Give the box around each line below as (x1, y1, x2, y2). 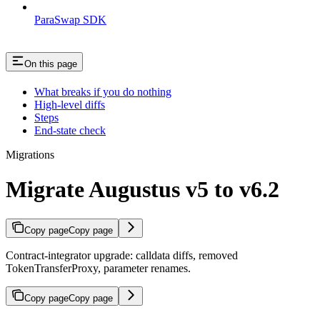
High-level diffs (34, 98, 105, 111)
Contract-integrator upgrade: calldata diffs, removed (6, 249, 238, 261)
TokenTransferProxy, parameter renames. (6, 261, 191, 274)
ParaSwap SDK (34, 14, 106, 26)
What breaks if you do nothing (34, 85, 171, 98)
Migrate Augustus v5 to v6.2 (6, 176, 279, 203)
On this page (24, 59, 77, 70)
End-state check (34, 124, 106, 136)
